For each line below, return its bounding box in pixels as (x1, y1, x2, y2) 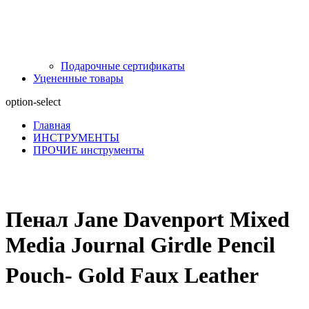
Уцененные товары (33, 72, 123, 84)
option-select (6, 95, 61, 108)
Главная (33, 119, 70, 131)
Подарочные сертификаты (61, 59, 185, 72)
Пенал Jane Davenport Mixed (6, 207, 290, 232)
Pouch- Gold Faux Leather (6, 263, 259, 288)
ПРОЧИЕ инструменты (33, 143, 144, 156)
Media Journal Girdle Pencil (6, 232, 275, 258)
